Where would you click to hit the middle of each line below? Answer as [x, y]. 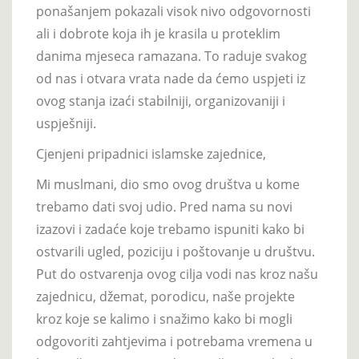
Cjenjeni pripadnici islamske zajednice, [151, 153]
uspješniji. [66, 123]
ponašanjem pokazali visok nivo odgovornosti [173, 11]
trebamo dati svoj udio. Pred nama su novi [164, 206]
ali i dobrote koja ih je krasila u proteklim [158, 33]
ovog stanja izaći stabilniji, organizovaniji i [161, 101]
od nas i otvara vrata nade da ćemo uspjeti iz [171, 78]
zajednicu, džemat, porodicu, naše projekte [165, 296]
